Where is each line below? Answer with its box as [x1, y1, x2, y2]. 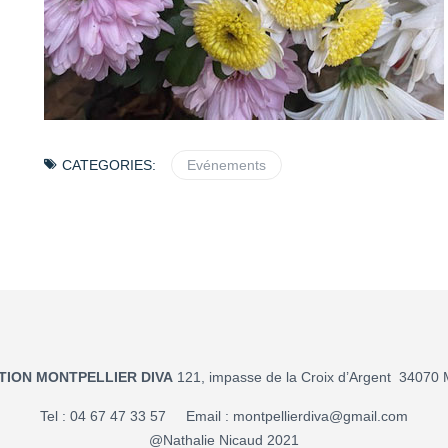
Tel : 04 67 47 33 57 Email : [40, 408, 233, 424]
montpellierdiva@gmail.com [233, 408, 408, 424]
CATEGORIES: [62, 157, 156, 173]
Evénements [187, 157, 266, 173]
